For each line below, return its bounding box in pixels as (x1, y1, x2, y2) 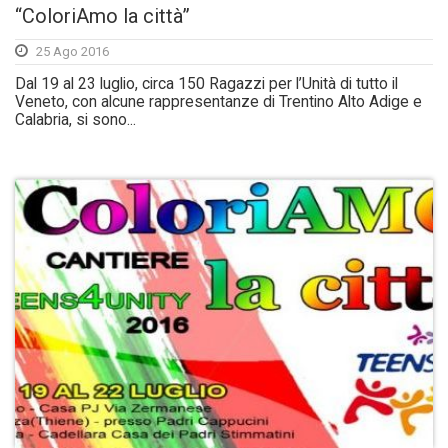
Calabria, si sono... (15, 111, 136, 130)
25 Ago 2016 (36, 44, 109, 60)
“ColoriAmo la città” (15, 4, 190, 29)
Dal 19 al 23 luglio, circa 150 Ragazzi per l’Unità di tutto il (15, 75, 398, 94)
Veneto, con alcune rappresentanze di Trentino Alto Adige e (15, 93, 422, 112)
